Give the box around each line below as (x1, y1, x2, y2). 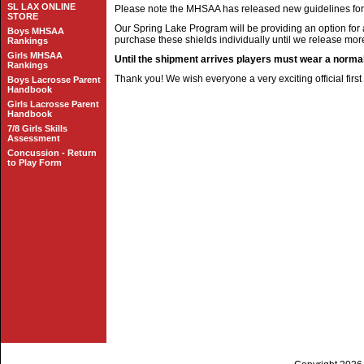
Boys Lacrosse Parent (7, 75, 101, 84)
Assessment (7, 133, 60, 143)
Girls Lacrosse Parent (7, 99, 99, 109)
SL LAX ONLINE (7, 2, 76, 11)
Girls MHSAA (7, 50, 63, 60)
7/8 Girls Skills (7, 123, 67, 133)
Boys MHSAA (7, 26, 64, 36)
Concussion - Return (7, 148, 97, 158)
